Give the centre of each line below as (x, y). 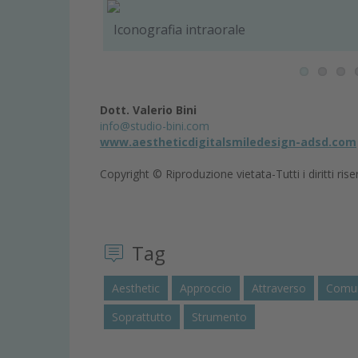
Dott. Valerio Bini (148, 110)
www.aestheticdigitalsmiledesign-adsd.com (228, 142)
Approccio (206, 288)
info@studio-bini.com (155, 126)
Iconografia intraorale (179, 30)
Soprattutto (142, 316)
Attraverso (279, 288)
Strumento (219, 316)
